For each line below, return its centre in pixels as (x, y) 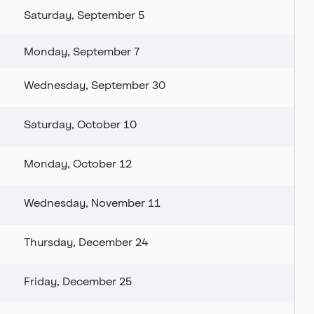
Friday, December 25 (78, 281)
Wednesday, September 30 (95, 85)
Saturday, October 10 (80, 124)
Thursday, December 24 (86, 242)
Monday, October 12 (78, 163)
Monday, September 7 (82, 51)
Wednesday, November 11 (92, 203)
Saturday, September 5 (84, 15)
